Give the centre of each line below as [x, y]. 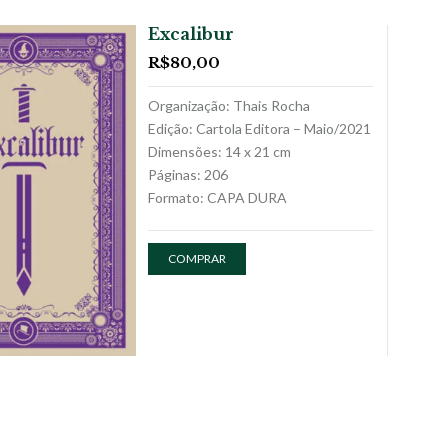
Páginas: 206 [187, 174]
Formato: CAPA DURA [217, 197]
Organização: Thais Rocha [228, 105]
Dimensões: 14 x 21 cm [219, 151]
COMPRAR [196, 258]
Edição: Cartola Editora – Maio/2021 [259, 128]
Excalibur [190, 33]
